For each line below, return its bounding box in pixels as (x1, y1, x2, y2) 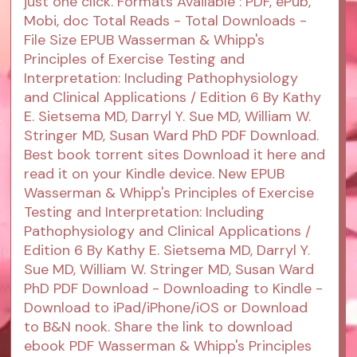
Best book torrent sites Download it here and (24, 145, 326, 165)
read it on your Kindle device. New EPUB (24, 164, 285, 184)
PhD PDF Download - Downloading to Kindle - (24, 279, 324, 299)
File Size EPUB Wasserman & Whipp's (24, 30, 265, 50)
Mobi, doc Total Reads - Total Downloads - (24, 11, 308, 31)
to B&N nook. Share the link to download (24, 317, 293, 337)
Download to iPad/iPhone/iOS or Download (24, 298, 308, 318)
